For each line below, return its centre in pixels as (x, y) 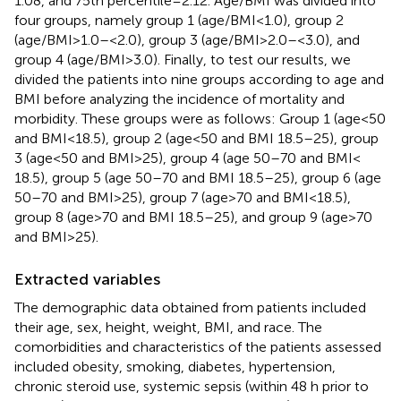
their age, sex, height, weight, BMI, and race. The (168, 327)
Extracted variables (87, 279)
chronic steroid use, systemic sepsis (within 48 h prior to (192, 386)
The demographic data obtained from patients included (190, 307)
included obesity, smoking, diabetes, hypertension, (175, 366)
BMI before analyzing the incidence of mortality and (179, 98)
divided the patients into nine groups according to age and (199, 79)
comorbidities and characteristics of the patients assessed (198, 346)
